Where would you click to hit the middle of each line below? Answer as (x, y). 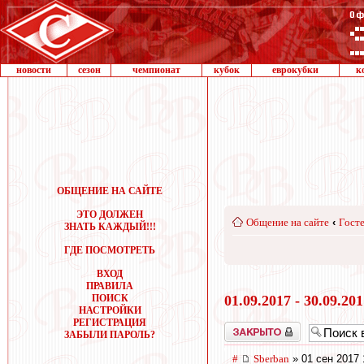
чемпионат (156, 70)
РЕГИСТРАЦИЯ (110, 323)
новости (34, 70)
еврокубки (295, 70)
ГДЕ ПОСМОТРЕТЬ (110, 250)
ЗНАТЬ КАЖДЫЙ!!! (110, 227)
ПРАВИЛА (110, 286)
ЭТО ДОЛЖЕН (110, 214)
